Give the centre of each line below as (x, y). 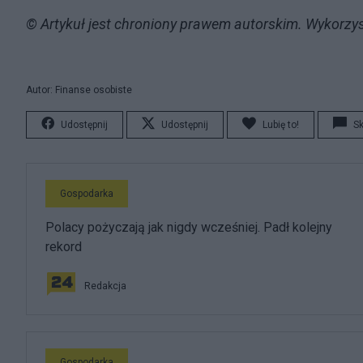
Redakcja (105, 286)
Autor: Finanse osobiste (79, 90)
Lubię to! (281, 124)
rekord (64, 246)
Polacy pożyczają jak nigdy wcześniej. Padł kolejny (189, 227)
